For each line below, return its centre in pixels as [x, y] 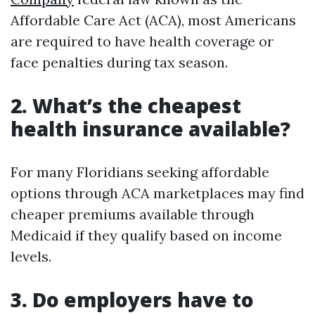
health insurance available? [150, 129]
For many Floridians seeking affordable [140, 172]
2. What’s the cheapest [126, 105]
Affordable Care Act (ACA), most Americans [153, 20]
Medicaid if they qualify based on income [146, 235]
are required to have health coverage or [142, 41]
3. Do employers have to [132, 300]
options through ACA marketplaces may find [157, 193]
